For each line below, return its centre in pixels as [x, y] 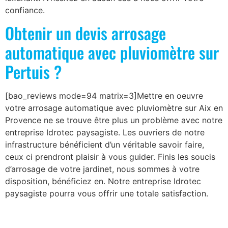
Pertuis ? [33, 72]
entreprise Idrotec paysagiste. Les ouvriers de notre [105, 133]
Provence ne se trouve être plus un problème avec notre [114, 120]
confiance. [25, 10]
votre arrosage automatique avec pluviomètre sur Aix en [114, 108]
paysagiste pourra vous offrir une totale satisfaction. [107, 194]
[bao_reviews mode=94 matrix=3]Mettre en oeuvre [104, 96]
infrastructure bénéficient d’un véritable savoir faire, [105, 145]
